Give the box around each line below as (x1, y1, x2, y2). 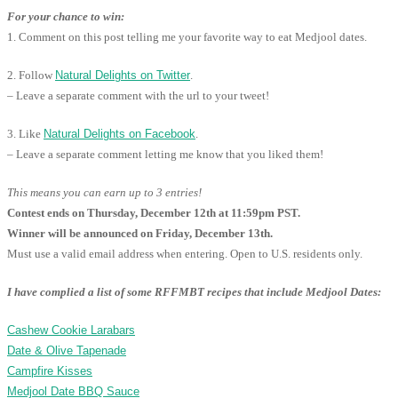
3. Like (7, 126, 44, 140)
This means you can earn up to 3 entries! (7, 185, 202, 199)
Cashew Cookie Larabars (7, 322, 135, 337)
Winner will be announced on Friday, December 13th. (7, 226, 273, 240)
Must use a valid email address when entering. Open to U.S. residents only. (7, 246, 362, 260)
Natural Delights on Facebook (44, 126, 195, 140)
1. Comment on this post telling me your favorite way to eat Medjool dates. (7, 29, 367, 44)
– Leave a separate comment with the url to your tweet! (7, 88, 269, 102)
